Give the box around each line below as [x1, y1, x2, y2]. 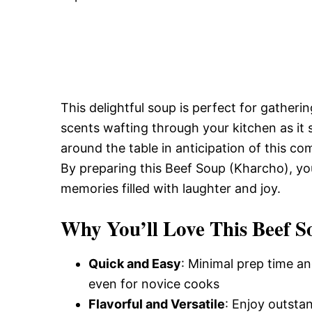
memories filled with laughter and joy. [61, 181, 281, 196]
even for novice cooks [88, 276, 219, 291]
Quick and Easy [88, 256, 181, 271]
